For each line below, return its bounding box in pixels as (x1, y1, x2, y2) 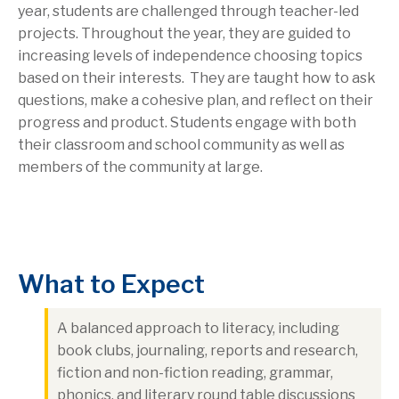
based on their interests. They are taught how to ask (18, 69, 376, 87)
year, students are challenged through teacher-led (18, 3, 359, 20)
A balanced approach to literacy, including (57, 320, 339, 338)
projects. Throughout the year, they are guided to (18, 25, 351, 43)
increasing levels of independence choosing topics (18, 47, 362, 65)
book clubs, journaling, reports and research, (57, 342, 358, 360)
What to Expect (18, 269, 205, 300)
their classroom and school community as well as (18, 136, 345, 154)
